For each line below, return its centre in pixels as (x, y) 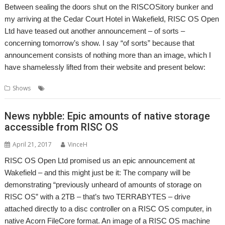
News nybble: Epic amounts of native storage (107, 116)
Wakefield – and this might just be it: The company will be (98, 172)
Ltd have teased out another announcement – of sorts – (95, 31)
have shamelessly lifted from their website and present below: (105, 67)
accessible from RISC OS (62, 127)
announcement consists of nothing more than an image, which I (108, 55)
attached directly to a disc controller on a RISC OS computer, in (108, 208)
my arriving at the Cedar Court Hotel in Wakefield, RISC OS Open (112, 19)
